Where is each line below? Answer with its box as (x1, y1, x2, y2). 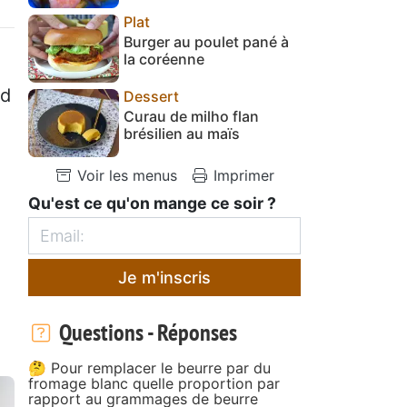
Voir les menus (73, 165, 177, 184)
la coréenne (124, 49, 204, 68)
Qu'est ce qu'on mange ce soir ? (28, 193, 276, 213)
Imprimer (209, 165, 274, 184)
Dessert (124, 86, 179, 105)
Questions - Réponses (54, 316, 237, 347)
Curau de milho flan (124, 106, 259, 125)
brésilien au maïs (124, 124, 240, 143)
